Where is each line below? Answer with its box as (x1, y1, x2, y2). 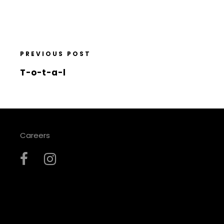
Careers (20, 130, 50, 141)
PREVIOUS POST (20, 49, 91, 58)
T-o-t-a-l (20, 66, 66, 79)
